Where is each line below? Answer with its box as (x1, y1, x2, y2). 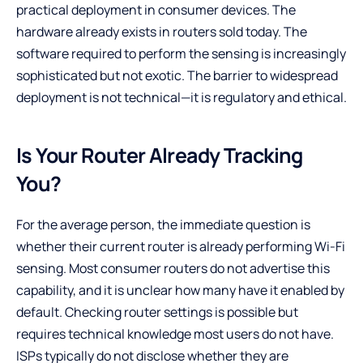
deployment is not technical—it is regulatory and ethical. (16, 88, 347, 106)
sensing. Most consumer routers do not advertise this (16, 258, 330, 277)
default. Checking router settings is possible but (16, 302, 298, 321)
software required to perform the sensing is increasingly (16, 44, 346, 62)
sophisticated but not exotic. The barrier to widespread (16, 66, 338, 84)
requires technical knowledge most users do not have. (16, 324, 334, 343)
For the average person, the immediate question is (16, 215, 310, 233)
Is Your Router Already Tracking (16, 140, 303, 169)
